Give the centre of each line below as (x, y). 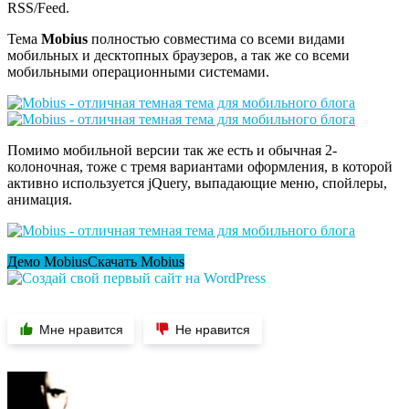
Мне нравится (81, 329)
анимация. (40, 199)
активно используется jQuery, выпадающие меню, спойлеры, (197, 183)
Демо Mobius (47, 261)
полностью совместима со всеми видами (216, 38)
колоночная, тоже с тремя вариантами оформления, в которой (200, 166)
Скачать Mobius (136, 261)
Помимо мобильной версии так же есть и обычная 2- (172, 150)
